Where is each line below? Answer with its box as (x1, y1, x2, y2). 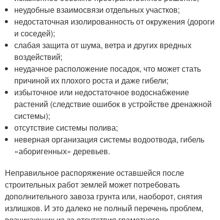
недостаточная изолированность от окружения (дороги (14, 16, 215, 27)
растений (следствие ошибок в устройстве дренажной (14, 98, 212, 110)
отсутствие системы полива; (14, 122, 118, 134)
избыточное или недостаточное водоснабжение (14, 86, 190, 98)
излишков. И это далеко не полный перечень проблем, (5, 202, 203, 214)
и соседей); (14, 27, 55, 39)
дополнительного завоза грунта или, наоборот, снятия (5, 191, 202, 202)
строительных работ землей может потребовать (5, 179, 180, 191)
